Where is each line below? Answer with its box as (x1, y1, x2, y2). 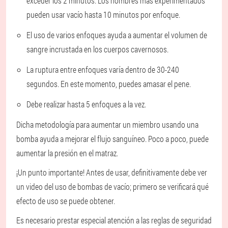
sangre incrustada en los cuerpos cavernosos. (26, 43, 168, 54)
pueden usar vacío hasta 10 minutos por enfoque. (26, 9, 180, 20)
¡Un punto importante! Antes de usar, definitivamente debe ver (16, 166, 207, 178)
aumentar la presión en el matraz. (16, 147, 118, 158)
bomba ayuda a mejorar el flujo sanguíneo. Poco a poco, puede (16, 133, 209, 144)
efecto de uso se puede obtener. (16, 195, 115, 206)
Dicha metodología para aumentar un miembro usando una (16, 119, 198, 130)
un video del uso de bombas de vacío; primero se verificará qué (16, 181, 209, 192)
